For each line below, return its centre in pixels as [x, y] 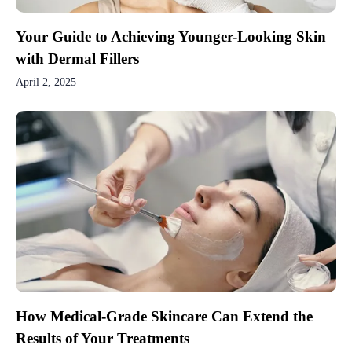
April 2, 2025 [46, 82]
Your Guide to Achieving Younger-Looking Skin [171, 36]
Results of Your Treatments [103, 339]
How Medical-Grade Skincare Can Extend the [164, 317]
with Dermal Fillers [77, 58]
